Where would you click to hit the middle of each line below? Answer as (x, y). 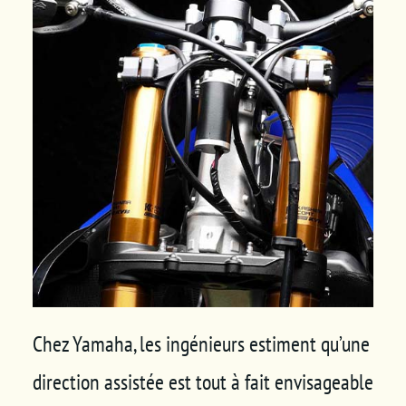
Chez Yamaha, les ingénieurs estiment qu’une (201, 343)
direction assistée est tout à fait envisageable (203, 382)
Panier (47, 23)
